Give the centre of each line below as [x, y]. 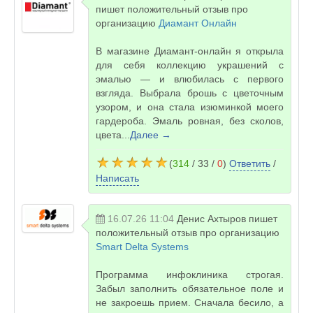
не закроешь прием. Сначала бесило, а [190, 303]
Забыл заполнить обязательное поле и [190, 289]
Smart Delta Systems [142, 247]
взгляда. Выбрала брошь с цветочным [190, 93]
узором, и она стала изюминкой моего [190, 107]
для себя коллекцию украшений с [190, 65]
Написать [117, 178]
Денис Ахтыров [211, 219]
